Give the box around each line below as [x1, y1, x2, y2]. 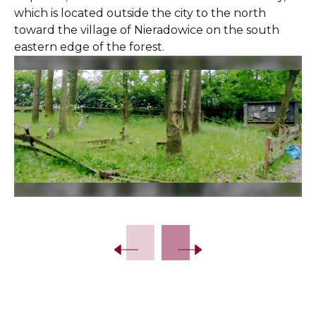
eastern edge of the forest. [14, 40, 164, 54]
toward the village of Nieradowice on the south [14, 23, 279, 37]
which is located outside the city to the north [14, 6, 266, 20]
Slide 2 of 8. [13, 197, 78, 211]
